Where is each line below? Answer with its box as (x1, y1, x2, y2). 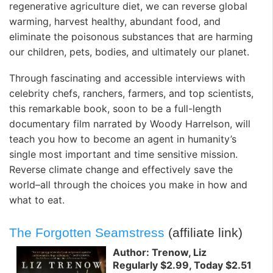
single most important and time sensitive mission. (9, 148, 238, 161)
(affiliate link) (165, 225, 243, 239)
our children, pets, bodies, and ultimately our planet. (9, 45, 249, 58)
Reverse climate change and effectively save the (9, 163, 233, 176)
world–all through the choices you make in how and (9, 179, 247, 191)
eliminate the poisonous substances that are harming (9, 30, 253, 43)
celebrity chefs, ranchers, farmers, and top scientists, (9, 87, 253, 100)
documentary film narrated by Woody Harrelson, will (9, 118, 250, 130)
